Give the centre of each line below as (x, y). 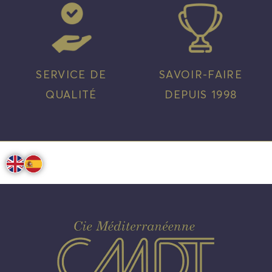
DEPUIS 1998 (201, 95)
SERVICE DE (71, 75)
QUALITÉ (71, 95)
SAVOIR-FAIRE (200, 75)
